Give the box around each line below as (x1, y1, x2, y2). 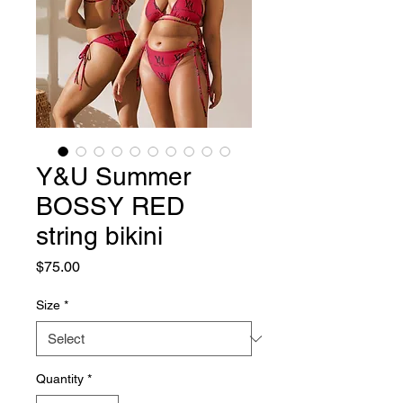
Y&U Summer (36, 162, 191, 191)
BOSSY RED (36, 192, 184, 220)
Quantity (36, 372, 84, 386)
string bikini (36, 221, 163, 250)
